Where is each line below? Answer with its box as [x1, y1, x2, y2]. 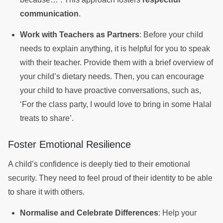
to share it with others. [8, 187, 87, 196]
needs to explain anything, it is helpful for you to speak [20, 44, 210, 53]
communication [20, 9, 79, 18]
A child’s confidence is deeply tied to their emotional [8, 159, 190, 168]
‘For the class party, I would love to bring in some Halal [20, 100, 212, 109]
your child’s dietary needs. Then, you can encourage [20, 72, 204, 81]
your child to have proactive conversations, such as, [20, 86, 201, 95]
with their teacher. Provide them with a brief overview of [20, 58, 213, 67]
